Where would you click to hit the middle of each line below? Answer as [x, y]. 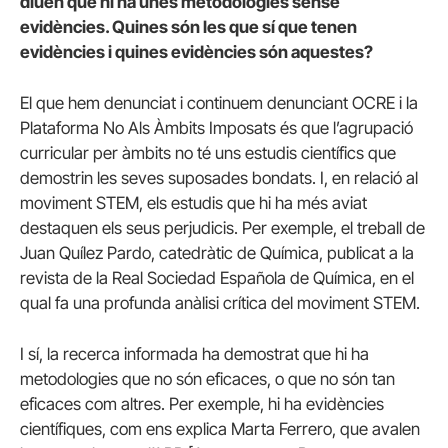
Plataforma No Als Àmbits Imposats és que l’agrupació [216, 128]
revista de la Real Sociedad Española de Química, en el [217, 278]
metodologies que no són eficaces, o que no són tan [207, 379]
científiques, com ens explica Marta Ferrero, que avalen [220, 429]
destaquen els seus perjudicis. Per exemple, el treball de [222, 228]
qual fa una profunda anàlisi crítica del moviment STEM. [220, 303]
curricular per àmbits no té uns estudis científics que [208, 153]
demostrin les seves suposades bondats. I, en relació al [219, 178]
